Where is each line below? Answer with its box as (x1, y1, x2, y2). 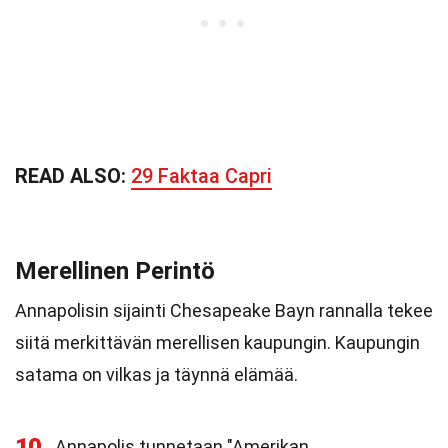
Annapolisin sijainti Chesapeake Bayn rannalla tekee (15, 300, 433, 321)
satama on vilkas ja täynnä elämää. (15, 364, 298, 385)
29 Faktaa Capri (131, 164, 272, 188)
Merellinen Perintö (15, 257, 215, 285)
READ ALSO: (15, 164, 131, 188)
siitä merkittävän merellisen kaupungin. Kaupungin (15, 332, 420, 353)
